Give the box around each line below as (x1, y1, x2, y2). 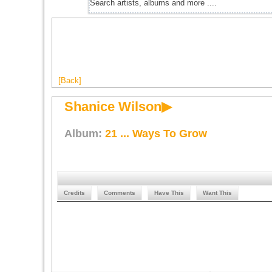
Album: (64, 127, 105, 140)
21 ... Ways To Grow (105, 127, 207, 140)
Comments (104, 189, 135, 196)
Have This (154, 189, 184, 196)
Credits (64, 189, 85, 196)
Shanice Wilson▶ (64, 99, 172, 114)
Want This (203, 189, 232, 196)
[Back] (58, 76, 81, 85)
